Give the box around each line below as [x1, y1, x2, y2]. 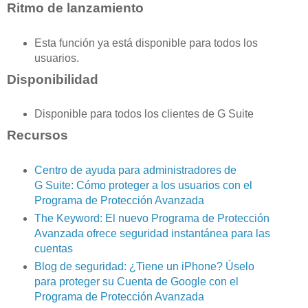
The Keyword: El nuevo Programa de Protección [34, 212, 269, 225]
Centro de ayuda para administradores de [34, 164, 236, 177]
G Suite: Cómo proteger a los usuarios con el [34, 179, 252, 192]
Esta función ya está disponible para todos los [34, 36, 258, 49]
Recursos [7, 128, 71, 143]
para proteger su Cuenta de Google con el [34, 276, 239, 288]
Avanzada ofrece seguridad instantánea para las [34, 228, 270, 240]
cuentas [34, 243, 73, 255]
